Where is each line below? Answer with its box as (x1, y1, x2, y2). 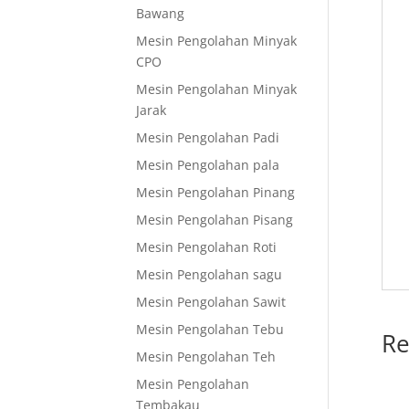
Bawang (136, 5, 185, 22)
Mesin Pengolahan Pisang (136, 211, 294, 228)
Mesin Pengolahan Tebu (136, 320, 285, 338)
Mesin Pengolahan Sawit (136, 293, 287, 310)
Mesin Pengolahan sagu (136, 266, 283, 283)
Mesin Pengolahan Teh (136, 348, 277, 365)
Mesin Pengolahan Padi (136, 129, 280, 146)
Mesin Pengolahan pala (136, 156, 280, 173)
